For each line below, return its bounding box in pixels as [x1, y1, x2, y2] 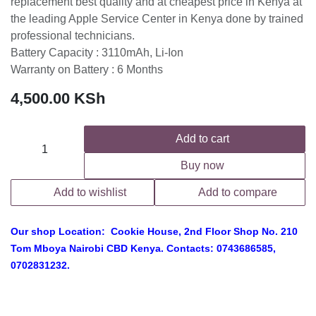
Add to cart [173, 132, 229, 145]
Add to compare [198, 186, 277, 198]
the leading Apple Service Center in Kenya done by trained [11, 12, 303, 25]
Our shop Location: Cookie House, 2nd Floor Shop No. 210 [11, 225, 298, 237]
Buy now [178, 159, 225, 171]
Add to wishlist [54, 186, 126, 198]
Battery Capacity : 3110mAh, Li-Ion [11, 46, 183, 59]
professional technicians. [11, 29, 135, 42]
